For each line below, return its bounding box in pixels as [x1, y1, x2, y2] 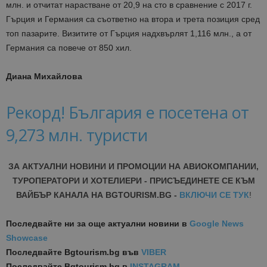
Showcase [6, 233, 48, 243]
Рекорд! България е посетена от [6, 101, 249, 124]
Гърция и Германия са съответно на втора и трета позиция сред [6, 14, 260, 24]
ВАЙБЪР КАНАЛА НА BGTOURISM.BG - [15, 190, 177, 200]
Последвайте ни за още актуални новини [6, 219, 179, 229]
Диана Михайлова [6, 72, 82, 82]
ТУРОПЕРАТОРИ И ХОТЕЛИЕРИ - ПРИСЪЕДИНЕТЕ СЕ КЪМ [12, 176, 255, 186]
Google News [190, 219, 244, 229]
